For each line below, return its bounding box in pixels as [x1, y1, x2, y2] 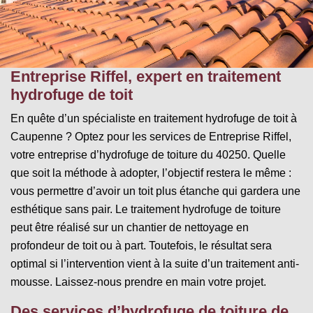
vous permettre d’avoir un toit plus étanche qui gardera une [10, 184, 300, 197]
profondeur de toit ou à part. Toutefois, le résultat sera [10, 239, 272, 252]
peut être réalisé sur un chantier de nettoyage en [10, 221, 249, 233]
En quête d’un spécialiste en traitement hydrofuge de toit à [10, 112, 297, 124]
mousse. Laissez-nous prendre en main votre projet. [10, 275, 266, 288]
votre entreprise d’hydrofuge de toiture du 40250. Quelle [10, 148, 286, 161]
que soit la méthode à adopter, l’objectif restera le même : [10, 166, 291, 179]
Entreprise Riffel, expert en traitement [10, 67, 281, 85]
